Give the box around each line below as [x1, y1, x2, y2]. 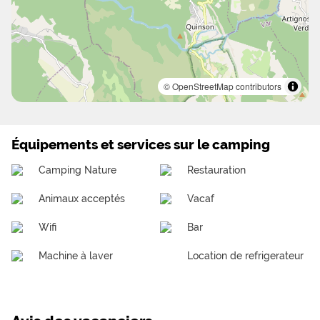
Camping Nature [39, 164, 117, 176]
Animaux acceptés [39, 192, 126, 205]
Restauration [187, 164, 246, 176]
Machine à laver [39, 249, 114, 262]
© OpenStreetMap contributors [164, 80, 281, 93]
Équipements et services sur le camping [11, 136, 270, 153]
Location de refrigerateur [187, 249, 304, 262]
